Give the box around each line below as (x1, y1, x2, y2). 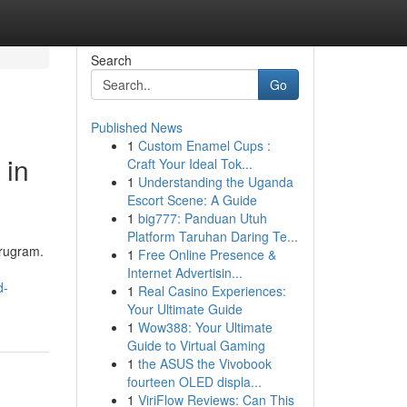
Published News (90, 118, 183, 136)
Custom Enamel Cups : (137, 136, 271, 154)
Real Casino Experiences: (137, 282, 286, 300)
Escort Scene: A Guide (126, 191, 257, 209)
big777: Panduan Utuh (137, 209, 267, 227)
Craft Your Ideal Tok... (126, 154, 253, 173)
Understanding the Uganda (137, 173, 293, 191)
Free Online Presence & (137, 245, 276, 263)
